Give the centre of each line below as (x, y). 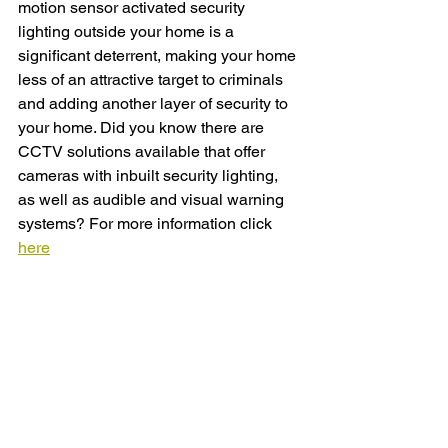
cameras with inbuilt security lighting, (150, 176)
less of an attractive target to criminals (152, 80)
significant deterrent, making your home (159, 56)
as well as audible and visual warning (153, 200)
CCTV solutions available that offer (143, 152)
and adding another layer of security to (155, 104)
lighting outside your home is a (128, 32)
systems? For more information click (147, 224)
